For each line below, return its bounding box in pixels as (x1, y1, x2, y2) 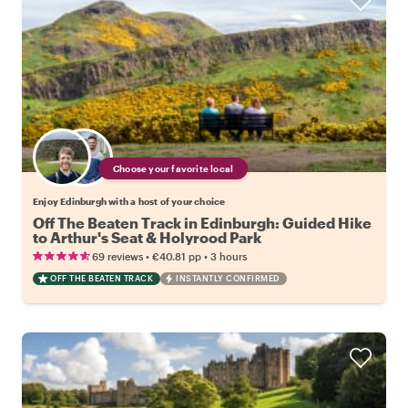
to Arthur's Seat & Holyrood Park (33, 229, 261, 247)
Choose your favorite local (113, 163, 234, 175)
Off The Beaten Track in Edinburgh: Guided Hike (33, 214, 372, 232)
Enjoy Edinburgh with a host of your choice (33, 196, 226, 208)
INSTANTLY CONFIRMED (176, 273, 280, 284)
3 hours (210, 250, 247, 263)
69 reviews (92, 250, 143, 263)
